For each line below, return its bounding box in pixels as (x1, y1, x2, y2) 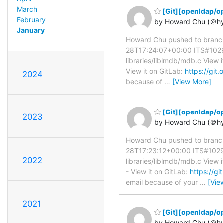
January (16, 25, 45, 34)
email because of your (126, 177, 200, 186)
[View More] (172, 77, 211, 86)
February (16, 15, 46, 24)
